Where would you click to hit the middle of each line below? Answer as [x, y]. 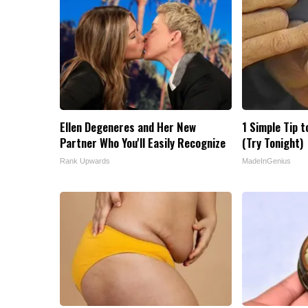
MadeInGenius [266, 161]
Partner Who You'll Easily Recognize [143, 143]
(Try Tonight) [273, 143]
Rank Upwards [85, 161]
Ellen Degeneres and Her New [128, 127]
